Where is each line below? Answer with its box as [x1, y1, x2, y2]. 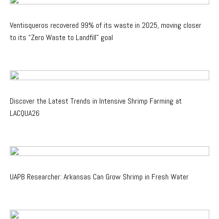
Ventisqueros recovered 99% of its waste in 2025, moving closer [10, 20, 201, 30]
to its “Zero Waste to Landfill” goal [10, 32, 113, 43]
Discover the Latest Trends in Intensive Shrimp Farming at [10, 95, 182, 106]
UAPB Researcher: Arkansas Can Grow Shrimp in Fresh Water [10, 171, 189, 182]
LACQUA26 [10, 108, 40, 118]
